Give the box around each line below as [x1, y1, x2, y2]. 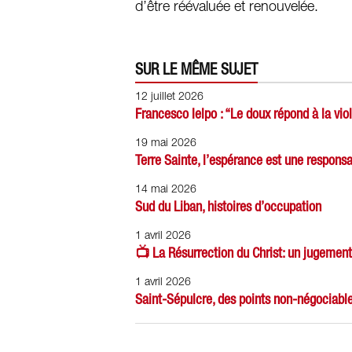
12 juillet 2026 [135, 92, 203, 102]
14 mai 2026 [135, 185, 196, 195]
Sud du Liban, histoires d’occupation [135, 198, 321, 214]
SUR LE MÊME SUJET [135, 60, 258, 78]
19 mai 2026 [135, 138, 196, 148]
